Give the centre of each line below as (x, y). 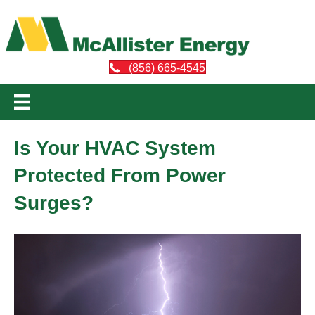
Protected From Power (120, 175)
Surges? (54, 202)
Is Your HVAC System (115, 148)
